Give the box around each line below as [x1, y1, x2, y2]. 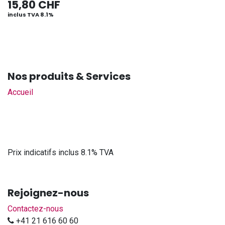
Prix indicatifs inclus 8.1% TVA [8, 148, 114, 158]
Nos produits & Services [8, 69, 131, 84]
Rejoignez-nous [8, 186, 89, 200]
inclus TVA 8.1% [8, 11, 54, 19]
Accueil [8, 87, 33, 97]
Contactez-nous [8, 204, 63, 214]
